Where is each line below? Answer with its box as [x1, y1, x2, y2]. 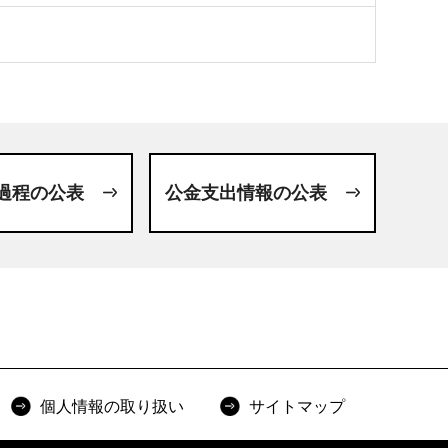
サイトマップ [248, 398, 345, 416]
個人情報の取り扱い [39, 398, 184, 416]
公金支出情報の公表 [164, 183, 327, 203]
